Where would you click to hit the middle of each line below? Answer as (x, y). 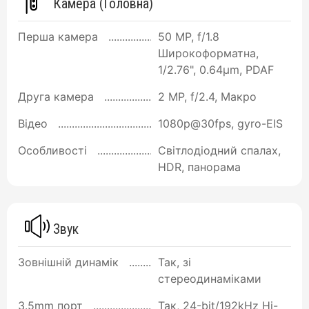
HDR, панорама (199, 167)
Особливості (52, 151)
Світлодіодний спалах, (219, 151)
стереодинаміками (210, 278)
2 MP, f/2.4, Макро (207, 97)
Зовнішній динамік (68, 262)
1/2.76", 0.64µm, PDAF (216, 70)
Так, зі (175, 262)
